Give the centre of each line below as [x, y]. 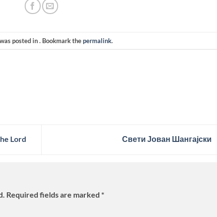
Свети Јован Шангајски [167, 139]
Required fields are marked [54, 195]
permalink [97, 40]
